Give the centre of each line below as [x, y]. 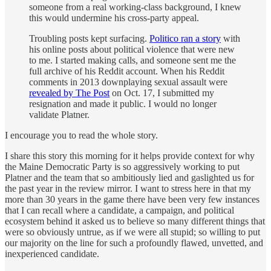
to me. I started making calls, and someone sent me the [132, 60]
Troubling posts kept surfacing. [89, 38]
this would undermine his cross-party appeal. [114, 18]
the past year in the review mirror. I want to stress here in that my [128, 188]
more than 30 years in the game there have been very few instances [132, 199]
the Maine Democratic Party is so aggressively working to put [122, 166]
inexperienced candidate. [52, 253]
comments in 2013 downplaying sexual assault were [128, 82]
